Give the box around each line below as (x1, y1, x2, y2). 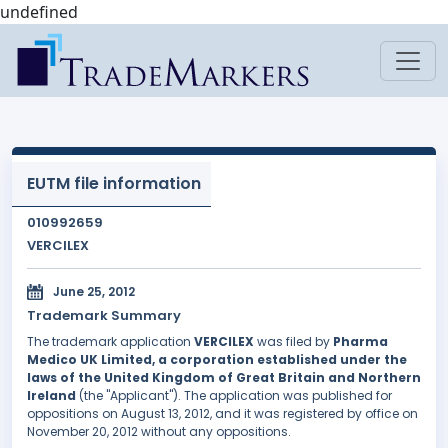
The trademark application (27, 333, 194, 351)
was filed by (254, 333, 333, 351)
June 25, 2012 (53, 283, 135, 301)
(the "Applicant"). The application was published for (76, 387, 392, 405)
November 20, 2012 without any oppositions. (27, 423, 291, 441)
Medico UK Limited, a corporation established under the (27, 351, 407, 369)
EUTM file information (27, 172, 201, 195)
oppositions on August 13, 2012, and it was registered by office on (27, 405, 418, 423)
